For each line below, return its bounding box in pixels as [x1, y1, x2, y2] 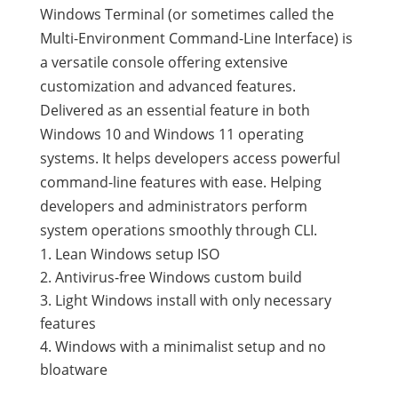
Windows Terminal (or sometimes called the [39, 4, 334, 24]
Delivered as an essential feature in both [39, 100, 310, 120]
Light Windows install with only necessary [54, 291, 331, 310]
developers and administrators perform [39, 196, 307, 216]
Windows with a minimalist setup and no [54, 337, 326, 356]
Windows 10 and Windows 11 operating [39, 124, 304, 144]
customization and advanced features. [39, 76, 296, 96]
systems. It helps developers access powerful [39, 148, 340, 168]
